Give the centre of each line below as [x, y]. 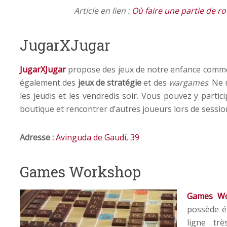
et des [155, 82]
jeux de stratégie [109, 82]
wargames [188, 82]
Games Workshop [80, 172]
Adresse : [38, 137]
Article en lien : [103, 10]
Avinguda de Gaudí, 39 [98, 137]
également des [49, 82]
